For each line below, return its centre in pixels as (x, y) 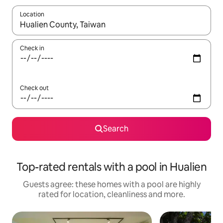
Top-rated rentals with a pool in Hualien (111, 167)
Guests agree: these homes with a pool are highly (111, 185)
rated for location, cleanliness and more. (111, 195)
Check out (34, 88)
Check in (32, 49)
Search (115, 129)
